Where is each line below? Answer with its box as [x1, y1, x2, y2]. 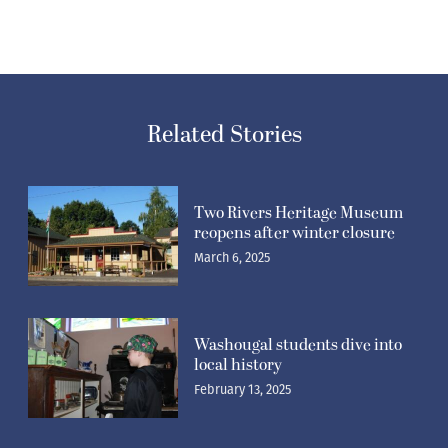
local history [194, 353, 282, 378]
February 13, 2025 [194, 382, 291, 398]
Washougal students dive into [194, 333, 402, 358]
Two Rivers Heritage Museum [194, 201, 403, 226]
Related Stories [146, 118, 302, 154]
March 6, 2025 [194, 250, 270, 266]
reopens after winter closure [194, 221, 395, 246]
